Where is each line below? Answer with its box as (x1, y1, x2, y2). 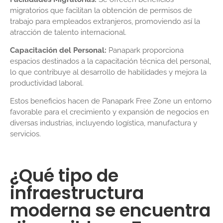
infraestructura (10, 180, 144, 205)
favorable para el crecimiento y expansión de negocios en (10, 108, 209, 117)
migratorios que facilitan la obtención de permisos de (10, 5, 192, 15)
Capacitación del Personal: (10, 46, 107, 55)
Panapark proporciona (107, 46, 184, 55)
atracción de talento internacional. (10, 27, 126, 37)
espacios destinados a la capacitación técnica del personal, (10, 57, 211, 66)
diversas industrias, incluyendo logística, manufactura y (10, 118, 197, 128)
